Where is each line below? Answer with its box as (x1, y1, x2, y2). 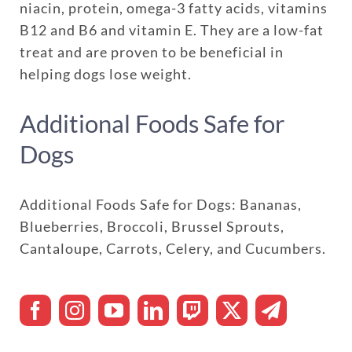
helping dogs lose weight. (19, 64, 192, 82)
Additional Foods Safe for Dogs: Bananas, (19, 195, 302, 213)
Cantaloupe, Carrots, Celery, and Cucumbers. (19, 239, 326, 257)
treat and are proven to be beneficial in (19, 42, 284, 60)
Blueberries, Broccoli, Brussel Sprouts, (19, 217, 284, 235)
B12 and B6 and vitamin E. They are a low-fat (19, 20, 324, 38)
